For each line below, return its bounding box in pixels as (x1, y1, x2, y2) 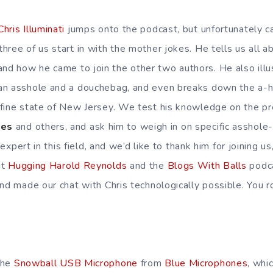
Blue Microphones (165, 257, 248, 270)
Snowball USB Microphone (13, 257, 138, 270)
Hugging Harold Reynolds (8, 159, 127, 172)
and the (127, 159, 168, 172)
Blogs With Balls (167, 159, 247, 172)
